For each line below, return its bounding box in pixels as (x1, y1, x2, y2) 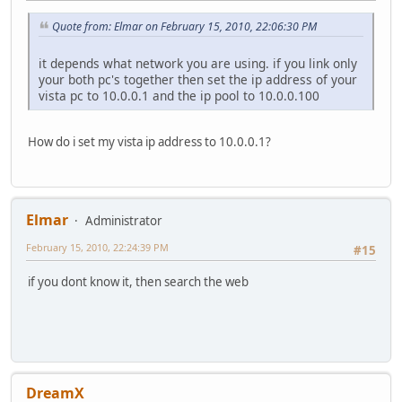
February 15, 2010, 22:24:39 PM (26, 240, 169, 255)
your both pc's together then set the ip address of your (39, 70, 357, 88)
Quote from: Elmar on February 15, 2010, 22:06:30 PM (52, 19, 317, 35)
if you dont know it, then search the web (28, 273, 249, 290)
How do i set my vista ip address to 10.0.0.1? (28, 133, 271, 150)
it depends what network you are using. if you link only (39, 54, 357, 72)
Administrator (85, 213, 162, 230)
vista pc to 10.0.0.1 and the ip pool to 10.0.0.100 (39, 86, 319, 104)
